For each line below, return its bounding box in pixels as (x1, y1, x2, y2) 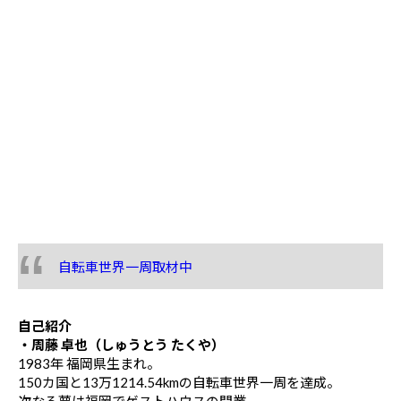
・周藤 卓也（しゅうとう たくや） (18, 336, 225, 353)
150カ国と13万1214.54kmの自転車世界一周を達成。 (18, 373, 340, 390)
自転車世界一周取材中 (58, 258, 192, 275)
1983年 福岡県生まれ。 (18, 354, 160, 371)
